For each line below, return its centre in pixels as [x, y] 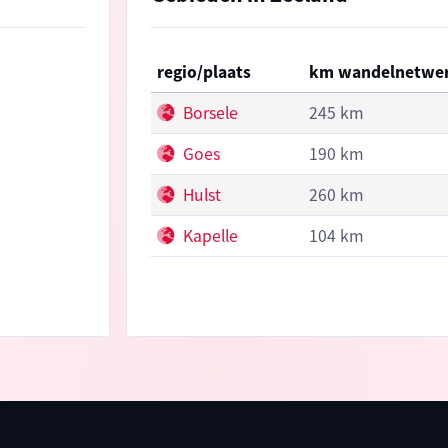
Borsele [208, 113]
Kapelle [208, 236]
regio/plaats [203, 72]
